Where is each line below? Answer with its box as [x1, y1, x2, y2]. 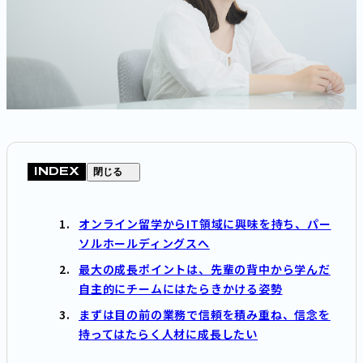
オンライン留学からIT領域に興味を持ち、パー [79, 216, 331, 232]
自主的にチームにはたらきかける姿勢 [79, 280, 283, 297]
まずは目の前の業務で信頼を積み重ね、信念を [79, 306, 331, 322]
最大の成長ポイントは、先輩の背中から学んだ [79, 261, 331, 277]
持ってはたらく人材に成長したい [79, 326, 258, 342]
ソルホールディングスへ [79, 235, 210, 251]
